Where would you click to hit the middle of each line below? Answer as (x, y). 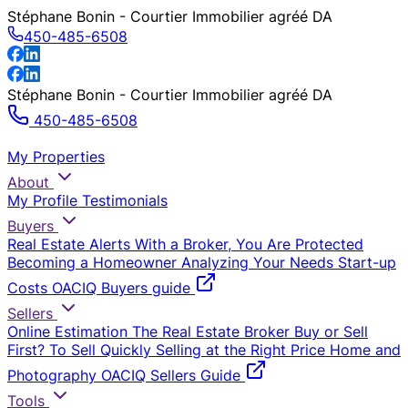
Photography (52, 375)
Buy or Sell (331, 331)
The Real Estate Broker (211, 331)
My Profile (42, 200)
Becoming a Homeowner (92, 262)
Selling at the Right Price (240, 350)
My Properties (56, 157)
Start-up (367, 262)
